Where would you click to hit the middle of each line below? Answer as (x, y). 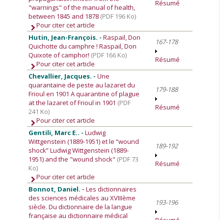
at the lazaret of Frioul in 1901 (73, 103)
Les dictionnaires (111, 189)
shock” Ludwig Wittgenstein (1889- (79, 150)
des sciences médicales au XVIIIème (82, 198)
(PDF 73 (128, 159)
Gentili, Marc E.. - (57, 133)
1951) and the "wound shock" (73, 159)
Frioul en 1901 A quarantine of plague (84, 94)
